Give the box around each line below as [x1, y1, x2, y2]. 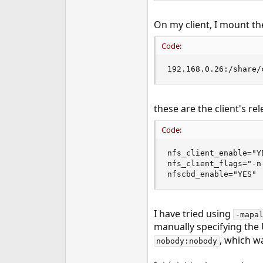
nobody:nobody [156, 237, 217, 245]
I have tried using [153, 207, 233, 220]
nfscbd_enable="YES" [167, 170, 257, 178]
